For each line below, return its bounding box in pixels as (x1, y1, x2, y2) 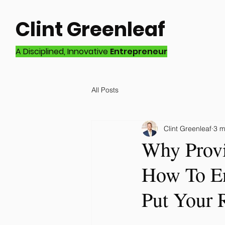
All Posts (91, 85, 119, 94)
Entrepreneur (110, 46, 167, 57)
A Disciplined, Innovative (16, 46, 110, 57)
